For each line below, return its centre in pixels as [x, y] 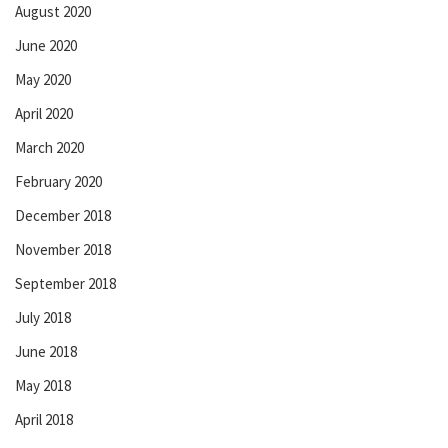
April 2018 [44, 419]
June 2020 [46, 45]
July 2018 [43, 317]
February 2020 [58, 181]
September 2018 [65, 283]
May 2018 [43, 385]
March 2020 [49, 147]
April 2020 [44, 113]
